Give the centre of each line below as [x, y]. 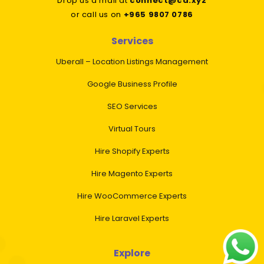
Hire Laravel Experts [132, 219]
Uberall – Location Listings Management [132, 62]
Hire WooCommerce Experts [132, 196]
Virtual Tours [132, 129]
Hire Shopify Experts [132, 151]
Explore [132, 253]
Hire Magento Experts [132, 174]
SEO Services [132, 107]
